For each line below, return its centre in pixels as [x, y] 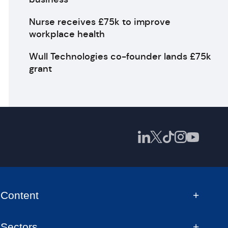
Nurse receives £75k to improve [99, 22]
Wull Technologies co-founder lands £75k [120, 56]
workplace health [67, 34]
